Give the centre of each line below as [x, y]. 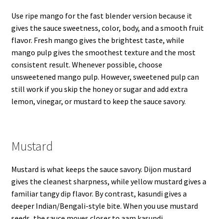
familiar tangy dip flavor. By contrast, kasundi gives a [99, 194]
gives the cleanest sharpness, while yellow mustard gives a [109, 182]
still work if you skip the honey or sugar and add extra [99, 89]
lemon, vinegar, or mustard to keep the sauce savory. [98, 101]
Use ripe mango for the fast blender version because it [101, 15]
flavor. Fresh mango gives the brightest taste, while [98, 40]
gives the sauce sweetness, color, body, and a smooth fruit [107, 28]
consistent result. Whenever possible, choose [87, 64]
